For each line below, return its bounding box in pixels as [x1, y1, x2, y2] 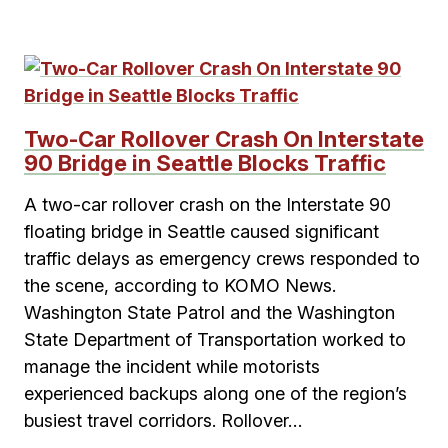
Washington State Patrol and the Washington [24, 302, 395, 323]
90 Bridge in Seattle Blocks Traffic [24, 150, 386, 176]
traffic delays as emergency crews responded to [24, 248, 420, 269]
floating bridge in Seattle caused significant [24, 221, 379, 242]
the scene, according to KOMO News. [24, 275, 336, 296]
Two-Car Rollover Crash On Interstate [24, 126, 424, 152]
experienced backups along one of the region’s [24, 383, 407, 404]
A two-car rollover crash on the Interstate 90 [24, 194, 391, 215]
